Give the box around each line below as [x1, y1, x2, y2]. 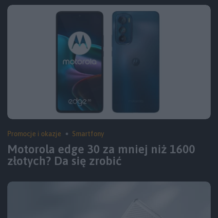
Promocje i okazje [7, 129, 61, 138]
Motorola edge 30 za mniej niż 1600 [7, 142, 195, 156]
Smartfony [72, 129, 104, 138]
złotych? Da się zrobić [7, 154, 122, 167]
